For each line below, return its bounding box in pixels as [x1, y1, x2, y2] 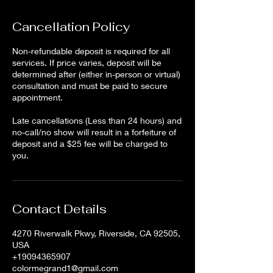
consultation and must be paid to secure [12, 80, 168, 91]
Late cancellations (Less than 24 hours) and [12, 115, 182, 126]
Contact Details [12, 201, 107, 217]
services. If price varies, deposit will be [12, 57, 161, 68]
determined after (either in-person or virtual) [12, 69, 180, 79]
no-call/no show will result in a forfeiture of [12, 127, 176, 137]
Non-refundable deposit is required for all [12, 46, 170, 56]
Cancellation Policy [12, 19, 130, 35]
